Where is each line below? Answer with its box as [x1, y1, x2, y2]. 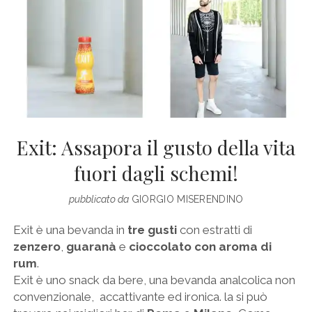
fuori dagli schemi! [74, 160, 238, 187]
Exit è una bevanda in [13, 222, 127, 237]
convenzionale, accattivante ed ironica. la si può [13, 289, 267, 304]
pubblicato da [68, 194, 129, 205]
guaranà [65, 239, 119, 253]
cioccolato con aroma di [128, 239, 272, 253]
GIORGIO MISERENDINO [128, 194, 244, 205]
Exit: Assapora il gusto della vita [17, 134, 295, 161]
